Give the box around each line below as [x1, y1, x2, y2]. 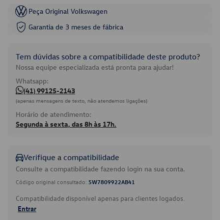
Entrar [18, 204, 36, 213]
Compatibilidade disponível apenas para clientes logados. [16, 193, 185, 203]
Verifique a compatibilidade [24, 152, 119, 162]
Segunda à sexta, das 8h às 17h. [16, 119, 116, 129]
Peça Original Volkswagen [28, 6, 108, 16]
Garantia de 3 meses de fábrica [28, 22, 123, 31]
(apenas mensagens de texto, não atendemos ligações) [16, 97, 147, 104]
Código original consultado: [16, 178, 88, 186]
